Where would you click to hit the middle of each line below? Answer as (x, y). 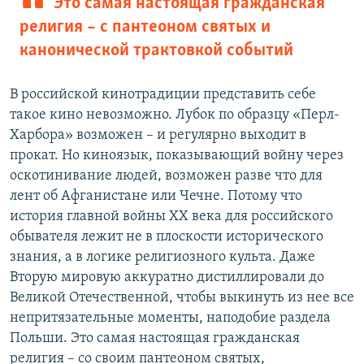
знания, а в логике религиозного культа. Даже (162, 258)
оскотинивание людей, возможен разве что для (166, 176)
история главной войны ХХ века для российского (171, 217)
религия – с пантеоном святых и (145, 28)
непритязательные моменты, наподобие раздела (170, 318)
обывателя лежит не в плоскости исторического (167, 237)
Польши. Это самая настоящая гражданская (155, 339)
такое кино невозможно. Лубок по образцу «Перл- (175, 115)
